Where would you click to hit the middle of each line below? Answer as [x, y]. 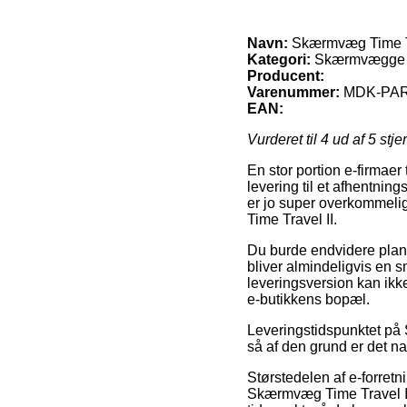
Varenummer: [293, 92]
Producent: [286, 75]
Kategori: [279, 59]
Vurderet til [284, 139]
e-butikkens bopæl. [308, 299]
